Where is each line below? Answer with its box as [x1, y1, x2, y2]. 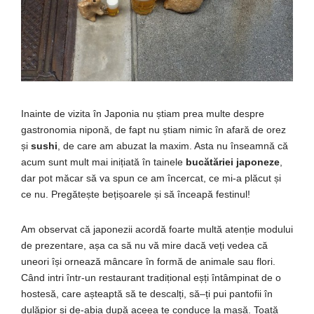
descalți [150, 287, 184, 299]
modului [255, 223, 293, 235]
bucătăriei [186, 156, 233, 168]
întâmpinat [212, 271, 259, 283]
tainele [151, 156, 183, 168]
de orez [250, 123, 286, 135]
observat [39, 223, 77, 235]
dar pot [21, 172, 55, 184]
